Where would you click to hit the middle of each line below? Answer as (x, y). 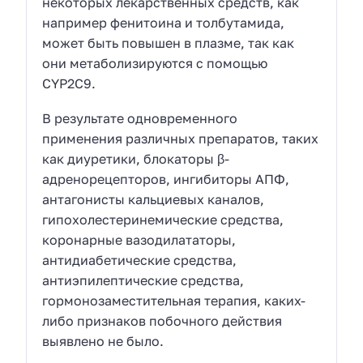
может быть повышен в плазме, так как (169, 43)
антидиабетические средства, (140, 260)
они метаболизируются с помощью (155, 64)
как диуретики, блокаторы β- (136, 158)
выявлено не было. (103, 341)
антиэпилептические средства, (143, 280)
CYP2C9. (69, 84)
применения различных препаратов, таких (181, 138)
